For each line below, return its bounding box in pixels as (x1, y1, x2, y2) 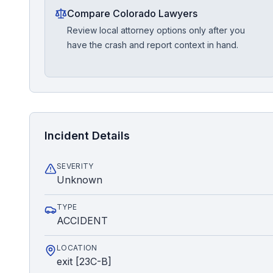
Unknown (57, 174, 102, 186)
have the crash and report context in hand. (67, 40, 238, 50)
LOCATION (57, 243, 97, 252)
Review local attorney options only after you (67, 25, 245, 35)
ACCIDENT (57, 214, 108, 227)
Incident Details (44, 129, 130, 142)
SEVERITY (57, 161, 94, 171)
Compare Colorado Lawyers (67, 7, 197, 19)
